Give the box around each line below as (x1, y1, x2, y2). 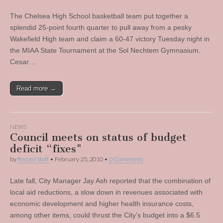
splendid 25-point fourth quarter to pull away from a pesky (10, 23, 192, 31)
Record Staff (17, 155, 49, 163)
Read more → (16, 85, 56, 92)
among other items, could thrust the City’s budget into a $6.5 (10, 211, 200, 219)
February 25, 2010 (55, 155, 103, 163)
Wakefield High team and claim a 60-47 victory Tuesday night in (10, 35, 210, 43)
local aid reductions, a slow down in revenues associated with (10, 188, 203, 196)
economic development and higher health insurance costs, (10, 200, 194, 208)
